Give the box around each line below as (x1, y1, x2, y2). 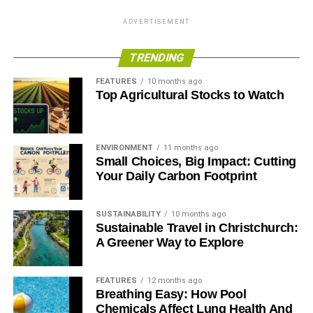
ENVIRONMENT (95, 143, 153, 152)
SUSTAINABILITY (95, 209, 161, 219)
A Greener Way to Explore (95, 235, 244, 249)
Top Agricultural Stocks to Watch (95, 87, 284, 102)
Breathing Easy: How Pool (95, 286, 247, 301)
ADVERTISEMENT (122, 17, 191, 25)
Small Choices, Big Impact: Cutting (95, 154, 296, 168)
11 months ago (163, 143, 218, 152)
